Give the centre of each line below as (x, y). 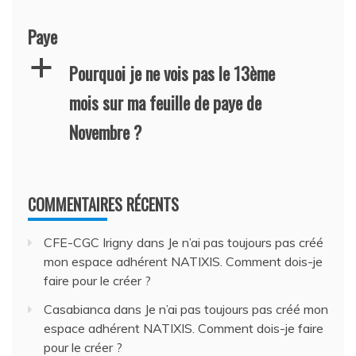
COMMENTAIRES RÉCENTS (103, 204)
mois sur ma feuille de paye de (165, 102)
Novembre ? (105, 132)
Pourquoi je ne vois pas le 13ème (172, 73)
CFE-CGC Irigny (89, 242)
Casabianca (77, 309)
